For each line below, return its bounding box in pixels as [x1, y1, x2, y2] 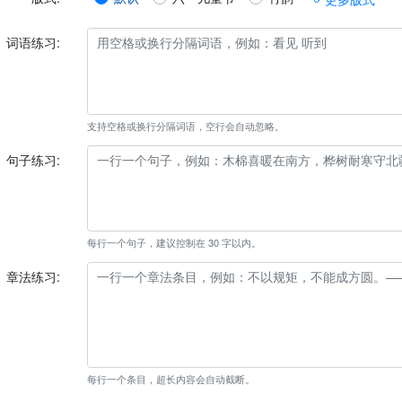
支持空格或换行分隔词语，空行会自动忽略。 [86, 118, 284, 133]
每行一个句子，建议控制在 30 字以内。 [86, 235, 261, 249]
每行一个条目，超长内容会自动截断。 [86, 371, 255, 386]
